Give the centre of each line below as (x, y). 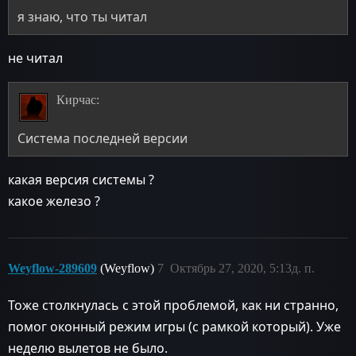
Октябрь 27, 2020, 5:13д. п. (242, 269)
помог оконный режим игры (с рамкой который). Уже (174, 327)
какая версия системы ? (81, 180)
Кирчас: (77, 100)
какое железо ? (54, 201)
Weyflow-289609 (52, 269)
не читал (35, 58)
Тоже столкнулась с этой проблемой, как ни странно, (173, 306)
